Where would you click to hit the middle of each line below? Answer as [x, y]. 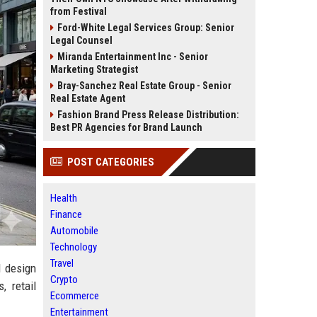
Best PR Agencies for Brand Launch [126, 127]
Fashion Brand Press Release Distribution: [148, 115]
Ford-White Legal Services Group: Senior [146, 28]
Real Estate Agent [88, 98]
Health [64, 198]
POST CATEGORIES [111, 162]
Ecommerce [75, 296]
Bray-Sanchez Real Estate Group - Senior [144, 86]
